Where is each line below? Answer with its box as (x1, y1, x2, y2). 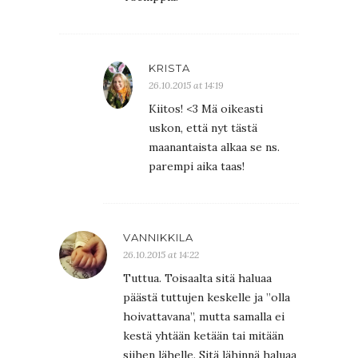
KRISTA (149, 61, 190, 74)
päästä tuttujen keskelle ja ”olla (123, 289, 290, 304)
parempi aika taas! (149, 158, 245, 173)
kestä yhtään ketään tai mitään (123, 328, 284, 343)
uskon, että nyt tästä (149, 120, 257, 135)
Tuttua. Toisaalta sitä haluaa (123, 270, 272, 285)
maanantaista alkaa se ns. (149, 139, 280, 154)
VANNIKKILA (123, 230, 193, 244)
